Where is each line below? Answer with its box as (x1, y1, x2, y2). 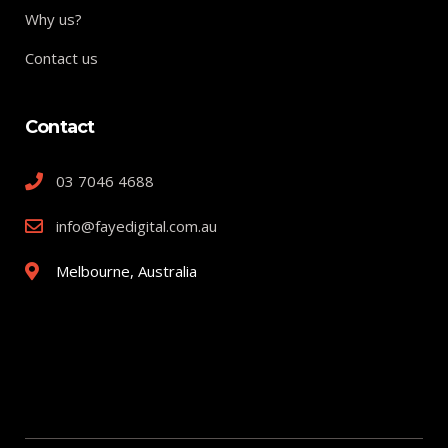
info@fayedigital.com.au (55, 216, 217, 237)
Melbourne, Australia (55, 261, 197, 282)
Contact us (25, 48, 98, 69)
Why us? (25, 9, 82, 30)
